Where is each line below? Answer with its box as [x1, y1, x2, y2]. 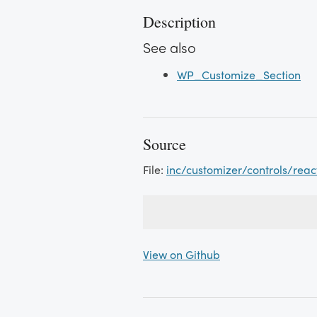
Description [143, 11, 216, 32]
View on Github [143, 246, 220, 263]
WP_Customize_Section [177, 67, 301, 83]
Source [143, 134, 186, 154]
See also [143, 37, 196, 57]
